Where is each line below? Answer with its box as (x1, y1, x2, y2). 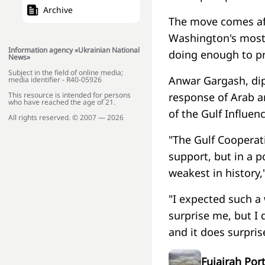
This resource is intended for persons (8, 90, 131, 101)
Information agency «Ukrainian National (8, 45, 140, 56)
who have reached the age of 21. (8, 97, 115, 108)
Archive (43, 4, 73, 16)
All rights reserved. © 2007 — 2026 (8, 112, 124, 123)
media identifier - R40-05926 (8, 75, 102, 85)
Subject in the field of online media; (8, 67, 123, 78)
